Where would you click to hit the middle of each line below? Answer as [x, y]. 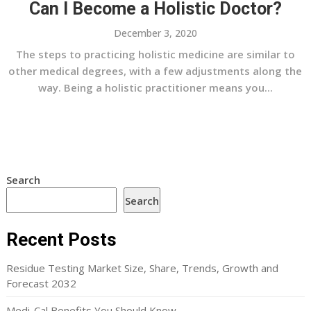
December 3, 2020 [155, 33]
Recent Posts [61, 239]
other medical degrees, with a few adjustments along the [155, 71]
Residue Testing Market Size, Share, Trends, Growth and [142, 268]
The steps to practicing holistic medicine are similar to [155, 54]
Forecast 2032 [41, 283]
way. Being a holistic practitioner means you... [155, 87]
